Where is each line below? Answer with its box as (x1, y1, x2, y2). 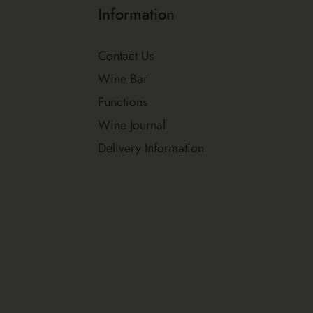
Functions (98, 93, 147, 111)
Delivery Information (98, 139, 204, 157)
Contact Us (98, 47, 154, 65)
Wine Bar (98, 70, 147, 88)
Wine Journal (98, 116, 166, 134)
